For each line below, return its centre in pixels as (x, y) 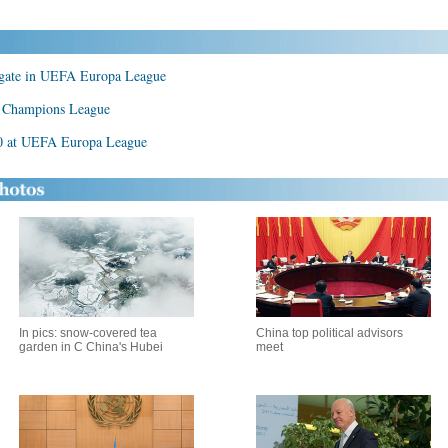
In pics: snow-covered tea (87, 333)
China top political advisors (329, 333)
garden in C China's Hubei (90, 347)
